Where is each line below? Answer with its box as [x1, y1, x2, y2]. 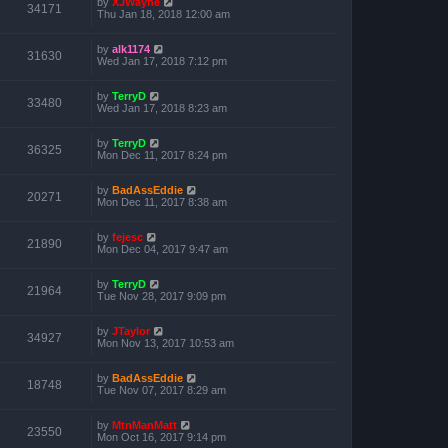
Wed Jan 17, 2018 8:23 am [97, 101, 227, 114]
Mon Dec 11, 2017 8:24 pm [97, 148, 227, 161]
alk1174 [112, 42, 150, 55]
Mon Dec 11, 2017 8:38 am [97, 195, 227, 208]
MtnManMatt [112, 418, 177, 431]
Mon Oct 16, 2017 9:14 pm [97, 430, 226, 443]
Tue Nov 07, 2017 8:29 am [97, 383, 226, 396]
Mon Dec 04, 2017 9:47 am [97, 242, 228, 255]
